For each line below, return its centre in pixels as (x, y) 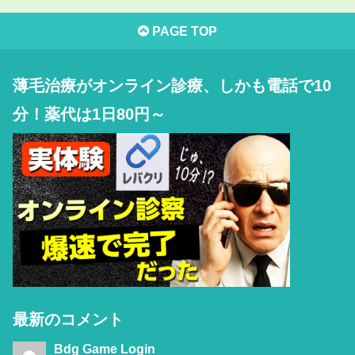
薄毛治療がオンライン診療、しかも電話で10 (172, 85)
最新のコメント (68, 319)
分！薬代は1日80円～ (89, 114)
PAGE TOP (183, 31)
